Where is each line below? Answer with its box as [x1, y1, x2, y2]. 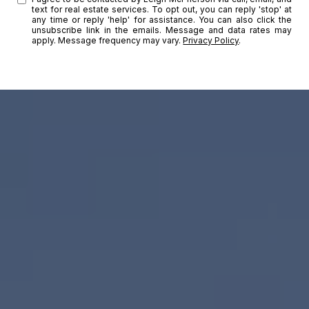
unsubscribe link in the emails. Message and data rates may [32, 24, 292, 35]
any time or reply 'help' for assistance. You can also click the [32, 14, 292, 25]
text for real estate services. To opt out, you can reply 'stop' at [32, 3, 292, 14]
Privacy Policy [183, 34, 239, 46]
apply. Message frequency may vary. [32, 34, 183, 46]
